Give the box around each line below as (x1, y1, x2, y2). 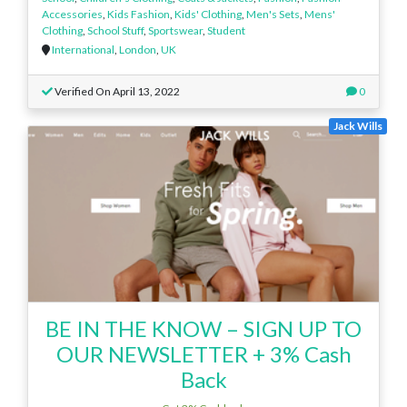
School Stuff (87, 23, 144, 37)
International (52, 42, 114, 56)
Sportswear (148, 23, 203, 37)
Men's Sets (246, 6, 300, 21)
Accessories (42, 6, 103, 21)
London (119, 42, 156, 56)
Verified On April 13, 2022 (53, 84, 180, 98)
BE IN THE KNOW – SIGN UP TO (45, 314, 362, 342)
